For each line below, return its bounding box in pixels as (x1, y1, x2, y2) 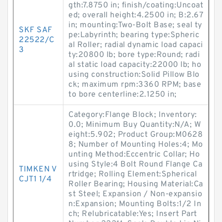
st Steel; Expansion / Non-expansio (68, 189, 202, 199)
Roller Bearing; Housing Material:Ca (68, 179, 203, 189)
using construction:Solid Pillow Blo (68, 70, 200, 80)
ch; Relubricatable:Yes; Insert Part (68, 209, 197, 219)
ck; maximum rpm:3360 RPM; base (68, 80, 201, 90)
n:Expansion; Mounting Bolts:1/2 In (68, 199, 201, 209)
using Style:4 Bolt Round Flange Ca (68, 160, 202, 169)
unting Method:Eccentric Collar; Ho (68, 150, 200, 160)
